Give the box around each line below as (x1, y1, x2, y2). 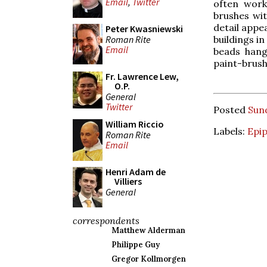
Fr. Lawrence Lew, (105, 70, 179, 82)
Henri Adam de (105, 166, 166, 178)
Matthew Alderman (111, 225, 185, 235)
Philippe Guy (111, 240, 160, 250)
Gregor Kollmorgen (111, 254, 186, 264)
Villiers (114, 175, 142, 187)
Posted (213, 103, 248, 116)
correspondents (73, 215, 139, 226)
